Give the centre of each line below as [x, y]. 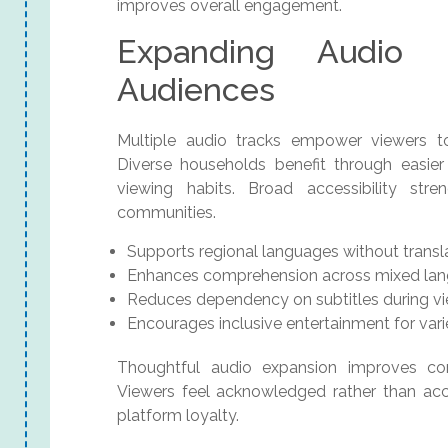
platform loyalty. [178, 416]
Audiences [196, 90]
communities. [166, 213]
